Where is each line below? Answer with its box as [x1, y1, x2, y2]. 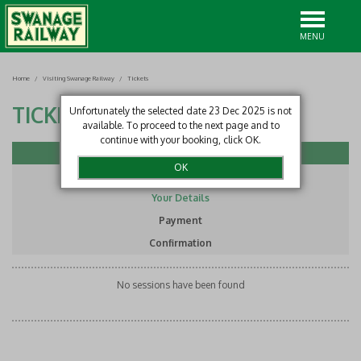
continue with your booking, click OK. [100, 134, 261, 146]
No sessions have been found [116, 279, 245, 291]
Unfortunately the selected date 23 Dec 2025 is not [69, 105, 292, 117]
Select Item [151, 147, 210, 159]
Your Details [151, 192, 210, 204]
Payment [159, 214, 202, 226]
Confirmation [149, 237, 212, 249]
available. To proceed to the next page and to [81, 119, 280, 131]
